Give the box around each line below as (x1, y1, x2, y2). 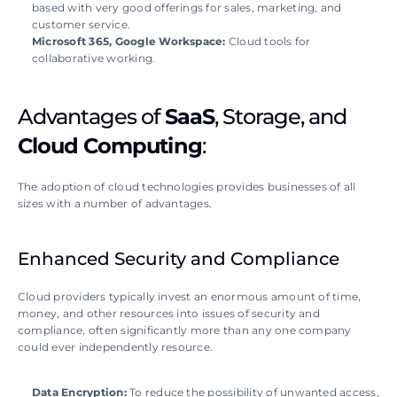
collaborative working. (32, 51, 156, 66)
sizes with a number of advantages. (18, 197, 215, 211)
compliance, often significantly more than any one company (18, 323, 352, 338)
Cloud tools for (225, 35, 311, 49)
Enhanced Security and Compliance (18, 248, 339, 270)
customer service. (32, 18, 131, 32)
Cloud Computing (18, 133, 202, 160)
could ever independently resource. (18, 340, 216, 354)
